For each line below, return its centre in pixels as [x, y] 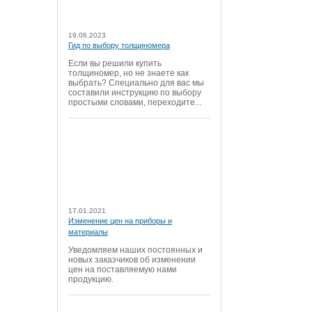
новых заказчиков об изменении [132, 260]
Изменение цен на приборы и [120, 221]
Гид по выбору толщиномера [119, 46]
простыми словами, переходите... [135, 103]
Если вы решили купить [115, 64]
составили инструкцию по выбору [135, 93]
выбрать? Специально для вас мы [136, 83]
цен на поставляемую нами [123, 270]
